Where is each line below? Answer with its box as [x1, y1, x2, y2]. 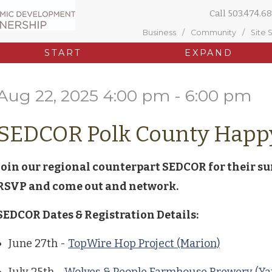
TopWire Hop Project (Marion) [68, 237, 220, 250]
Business [143, 28, 176, 37]
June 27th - [8, 237, 68, 250]
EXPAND [184, 47, 234, 58]
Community [191, 28, 236, 37]
